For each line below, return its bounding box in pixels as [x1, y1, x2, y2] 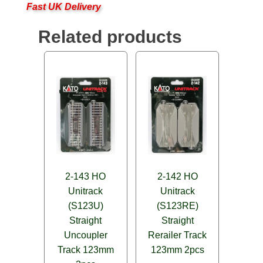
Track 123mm [57, 244, 114, 255]
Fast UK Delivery [26, 1, 101, 12]
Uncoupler [63, 230, 107, 240]
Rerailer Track [148, 230, 207, 240]
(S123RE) [156, 200, 198, 211]
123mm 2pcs [150, 244, 204, 255]
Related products [38, 26, 182, 46]
